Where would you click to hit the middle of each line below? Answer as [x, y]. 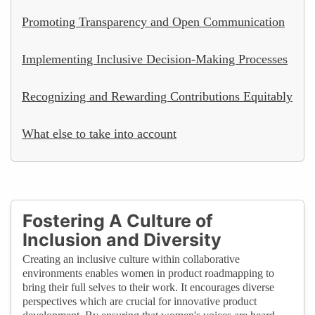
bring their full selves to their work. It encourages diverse [148, 287]
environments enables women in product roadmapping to [148, 273]
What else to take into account [99, 133]
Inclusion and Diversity [122, 239]
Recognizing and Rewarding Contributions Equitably [157, 96]
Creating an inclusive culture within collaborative [131, 259]
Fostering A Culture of [118, 220]
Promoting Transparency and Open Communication [153, 21]
